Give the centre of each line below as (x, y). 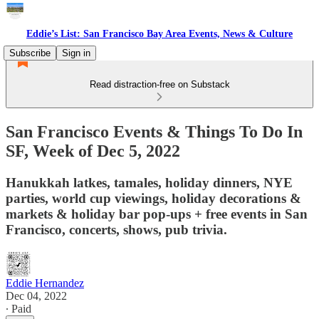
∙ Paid (19, 308)
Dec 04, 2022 (36, 296)
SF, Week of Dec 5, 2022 (93, 151)
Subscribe (30, 53)
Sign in (76, 53)
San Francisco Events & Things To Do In (154, 131)
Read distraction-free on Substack (159, 84)
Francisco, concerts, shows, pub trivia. (116, 229)
